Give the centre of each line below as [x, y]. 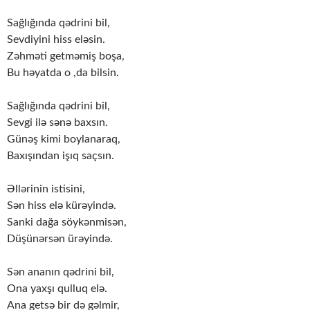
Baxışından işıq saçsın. [61, 156]
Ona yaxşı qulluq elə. [57, 289]
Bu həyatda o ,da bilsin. [63, 73]
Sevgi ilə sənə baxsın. [57, 123]
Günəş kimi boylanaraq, [64, 139]
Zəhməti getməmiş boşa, [66, 56]
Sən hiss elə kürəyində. [62, 206]
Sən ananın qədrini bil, [61, 272]
